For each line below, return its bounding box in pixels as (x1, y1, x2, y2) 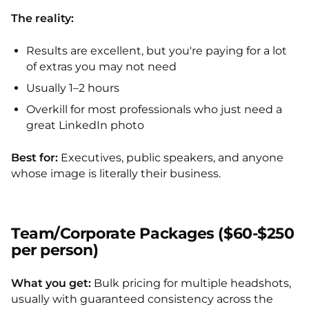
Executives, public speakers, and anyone (58, 151, 283, 164)
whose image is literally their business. (11, 167, 221, 180)
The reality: (11, 12, 74, 25)
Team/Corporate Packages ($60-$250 (11, 224, 295, 243)
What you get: (11, 277, 91, 290)
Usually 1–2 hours (26, 81, 119, 94)
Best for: (11, 151, 58, 164)
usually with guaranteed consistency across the (11, 292, 273, 306)
